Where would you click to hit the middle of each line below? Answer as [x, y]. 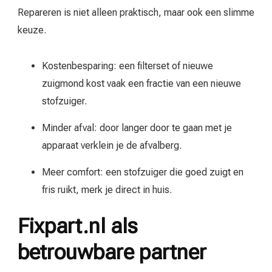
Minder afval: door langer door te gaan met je [137, 128]
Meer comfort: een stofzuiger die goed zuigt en [143, 172]
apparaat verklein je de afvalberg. [112, 146]
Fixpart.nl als [78, 226]
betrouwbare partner [112, 252]
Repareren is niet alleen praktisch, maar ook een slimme [136, 13]
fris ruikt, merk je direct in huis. [107, 190]
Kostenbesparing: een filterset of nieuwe [127, 66]
